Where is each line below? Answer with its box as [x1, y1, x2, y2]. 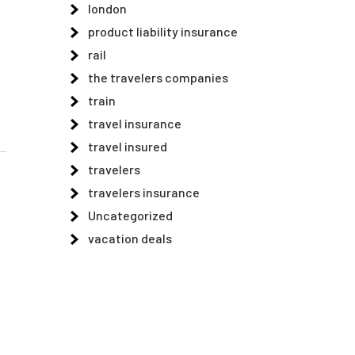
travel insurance [88, 116, 181, 131]
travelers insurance [88, 185, 200, 200]
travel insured [88, 139, 167, 154]
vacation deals [88, 231, 172, 246]
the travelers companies [88, 70, 228, 85]
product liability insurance [88, 24, 238, 39]
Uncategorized [88, 208, 173, 223]
